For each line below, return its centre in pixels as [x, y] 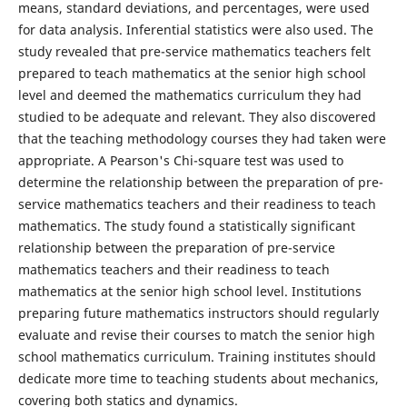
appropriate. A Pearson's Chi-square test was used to [180, 160]
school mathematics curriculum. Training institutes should [197, 356]
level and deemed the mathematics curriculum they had [189, 94]
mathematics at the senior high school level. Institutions [189, 291]
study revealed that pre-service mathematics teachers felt [194, 51]
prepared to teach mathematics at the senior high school [192, 73]
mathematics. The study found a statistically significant [186, 225]
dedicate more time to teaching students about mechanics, [198, 378]
